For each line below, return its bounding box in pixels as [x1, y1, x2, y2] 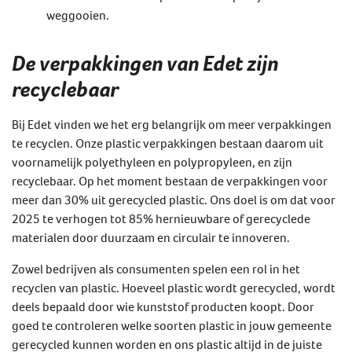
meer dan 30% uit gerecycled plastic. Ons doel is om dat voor [12, 191, 335, 207]
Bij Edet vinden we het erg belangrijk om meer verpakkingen [12, 115, 332, 132]
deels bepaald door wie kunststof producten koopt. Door [12, 298, 314, 314]
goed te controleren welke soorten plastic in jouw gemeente [12, 317, 332, 333]
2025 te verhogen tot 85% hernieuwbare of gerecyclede [12, 210, 310, 226]
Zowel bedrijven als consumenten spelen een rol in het [12, 260, 300, 277]
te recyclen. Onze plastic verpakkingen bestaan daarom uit [12, 134, 324, 151]
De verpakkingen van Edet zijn [12, 48, 278, 77]
